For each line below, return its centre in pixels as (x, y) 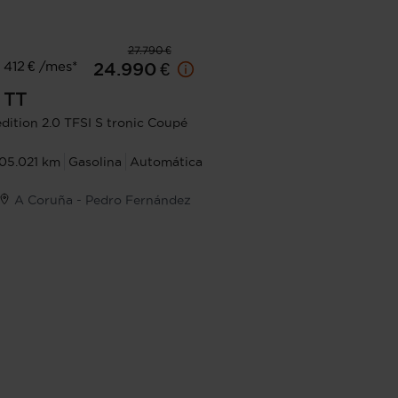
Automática (166, 162)
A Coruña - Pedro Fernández (102, 200)
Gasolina (95, 162)
